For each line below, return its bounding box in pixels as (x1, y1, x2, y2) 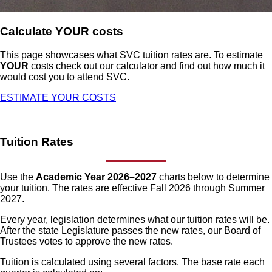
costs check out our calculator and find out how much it (29, 61, 265, 72)
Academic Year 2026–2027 (36, 172, 159, 183)
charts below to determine (159, 172, 270, 183)
